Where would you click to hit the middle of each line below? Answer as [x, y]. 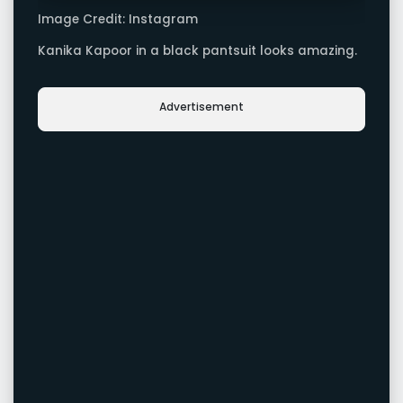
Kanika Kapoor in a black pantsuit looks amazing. [197, 51]
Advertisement [201, 107]
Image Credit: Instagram [118, 19]
